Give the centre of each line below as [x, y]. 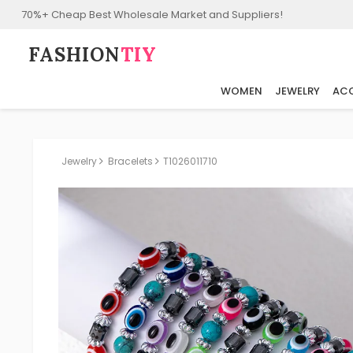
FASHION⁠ [74, 55]
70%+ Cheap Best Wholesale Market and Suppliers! [152, 14]
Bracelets [130, 161]
